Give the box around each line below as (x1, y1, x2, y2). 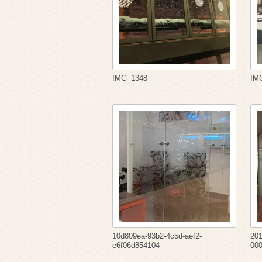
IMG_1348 (112, 74, 147, 83)
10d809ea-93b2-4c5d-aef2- (112, 232, 202, 241)
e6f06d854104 (112, 241, 160, 250)
